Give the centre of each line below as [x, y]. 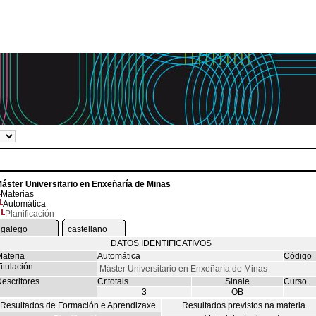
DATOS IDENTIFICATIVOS [161, 243]
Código [297, 256]
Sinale [237, 281]
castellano [87, 229]
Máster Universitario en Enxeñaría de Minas [183, 269]
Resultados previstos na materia [244, 305]
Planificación [29, 214]
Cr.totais [113, 281]
